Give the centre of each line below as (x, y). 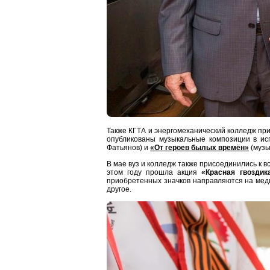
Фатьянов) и (128, 148)
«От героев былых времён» (199, 148)
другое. (119, 190)
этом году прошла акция (154, 173)
